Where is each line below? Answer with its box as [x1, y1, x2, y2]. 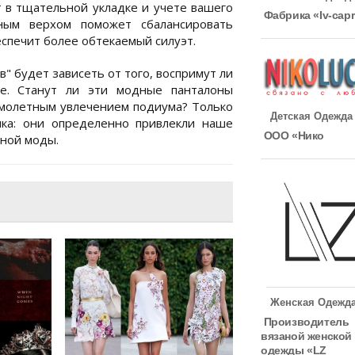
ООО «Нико [261, 129, 324, 143]
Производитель [261, 315, 349, 329]
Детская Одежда [261, 110, 353, 123]
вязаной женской [261, 330, 352, 343]
